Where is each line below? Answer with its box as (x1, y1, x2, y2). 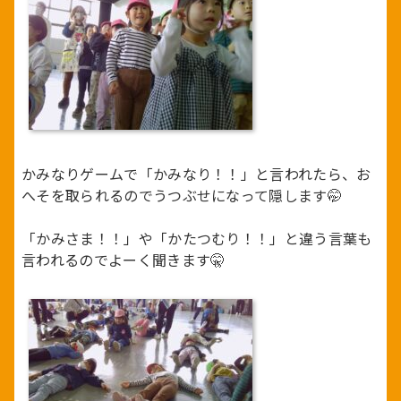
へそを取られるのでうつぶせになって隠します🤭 (21, 184, 343, 207)
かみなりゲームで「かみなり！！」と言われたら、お (21, 163, 371, 185)
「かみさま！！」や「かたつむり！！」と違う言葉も (21, 227, 372, 250)
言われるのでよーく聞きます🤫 (21, 249, 226, 271)
